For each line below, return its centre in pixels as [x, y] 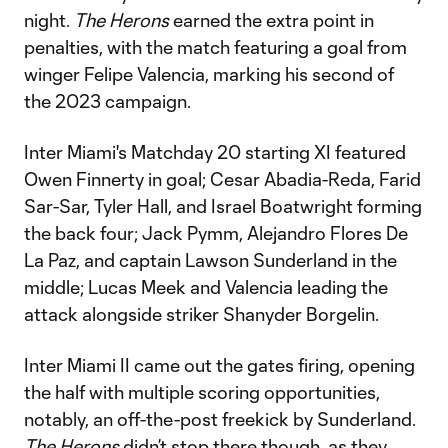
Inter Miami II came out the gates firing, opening [219, 365]
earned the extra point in [271, 20]
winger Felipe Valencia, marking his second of [209, 74]
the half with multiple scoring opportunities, [202, 392]
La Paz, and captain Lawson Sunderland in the [210, 260]
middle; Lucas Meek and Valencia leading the [206, 287]
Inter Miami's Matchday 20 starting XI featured [215, 152]
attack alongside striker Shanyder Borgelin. [201, 314]
